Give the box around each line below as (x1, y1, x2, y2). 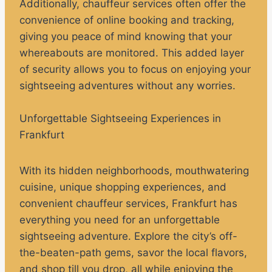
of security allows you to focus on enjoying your (19, 63, 251, 76)
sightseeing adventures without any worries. (19, 80, 236, 92)
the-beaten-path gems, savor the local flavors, (19, 246, 247, 259)
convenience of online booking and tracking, (19, 14, 234, 27)
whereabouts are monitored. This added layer (19, 47, 244, 59)
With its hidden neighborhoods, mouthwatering (19, 165, 249, 177)
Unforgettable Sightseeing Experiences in (19, 112, 221, 125)
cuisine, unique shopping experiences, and (19, 181, 226, 194)
